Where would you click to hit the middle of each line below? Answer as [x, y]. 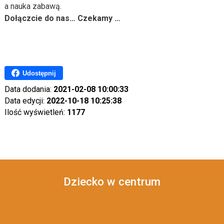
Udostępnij [39, 73]
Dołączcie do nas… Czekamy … [62, 18]
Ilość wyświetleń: [35, 112]
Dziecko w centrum [112, 181]
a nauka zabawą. [33, 6]
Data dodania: [29, 89]
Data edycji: [25, 101]
